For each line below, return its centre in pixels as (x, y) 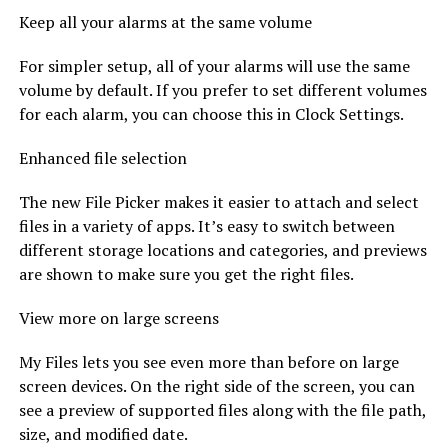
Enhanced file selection (102, 157)
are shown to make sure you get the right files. (186, 273)
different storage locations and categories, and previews (222, 249)
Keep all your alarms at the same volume (165, 21)
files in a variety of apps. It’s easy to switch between (206, 225)
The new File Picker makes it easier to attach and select (218, 201)
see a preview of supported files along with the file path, (222, 409)
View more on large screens (118, 317)
